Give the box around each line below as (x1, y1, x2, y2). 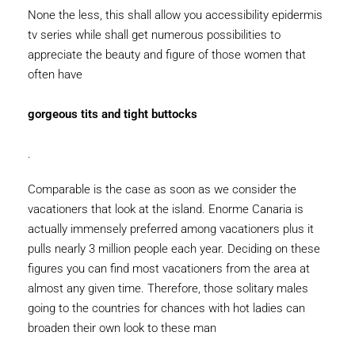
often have (28, 67, 82, 82)
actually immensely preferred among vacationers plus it (28, 222, 314, 236)
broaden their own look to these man (28, 321, 216, 335)
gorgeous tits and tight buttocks (28, 107, 197, 121)
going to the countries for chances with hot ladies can (28, 301, 305, 315)
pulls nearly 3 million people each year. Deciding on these (28, 242, 320, 256)
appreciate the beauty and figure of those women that (28, 48, 306, 62)
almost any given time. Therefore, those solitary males (28, 281, 308, 296)
